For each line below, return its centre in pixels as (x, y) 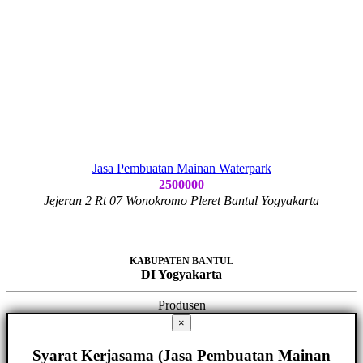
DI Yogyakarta (181, 275)
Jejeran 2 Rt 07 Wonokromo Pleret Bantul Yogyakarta (181, 201)
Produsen (181, 305)
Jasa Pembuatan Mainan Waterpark (181, 169)
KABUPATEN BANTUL (181, 261)
